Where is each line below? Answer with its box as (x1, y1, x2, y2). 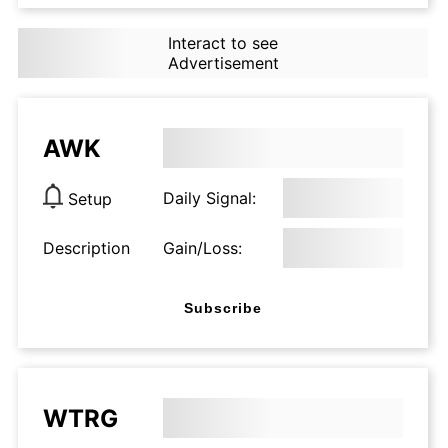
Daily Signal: (163, 188, 256, 208)
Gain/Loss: (163, 238, 242, 258)
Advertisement (167, 53, 279, 73)
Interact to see (167, 33, 278, 53)
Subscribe (184, 299, 262, 316)
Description (43, 238, 130, 258)
